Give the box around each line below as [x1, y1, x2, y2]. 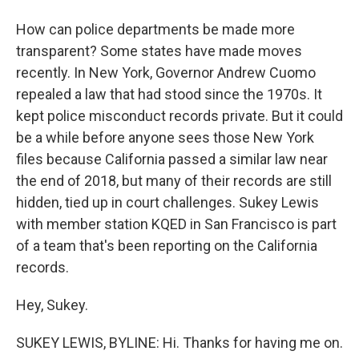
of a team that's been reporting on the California [16, 237, 317, 254]
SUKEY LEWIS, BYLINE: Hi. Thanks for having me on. [16, 334, 343, 351]
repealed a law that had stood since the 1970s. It [16, 86, 322, 103]
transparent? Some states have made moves [16, 42, 302, 59]
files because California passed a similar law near [16, 151, 328, 167]
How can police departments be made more [16, 21, 295, 38]
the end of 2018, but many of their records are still [16, 172, 332, 189]
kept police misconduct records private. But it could [16, 107, 343, 124]
